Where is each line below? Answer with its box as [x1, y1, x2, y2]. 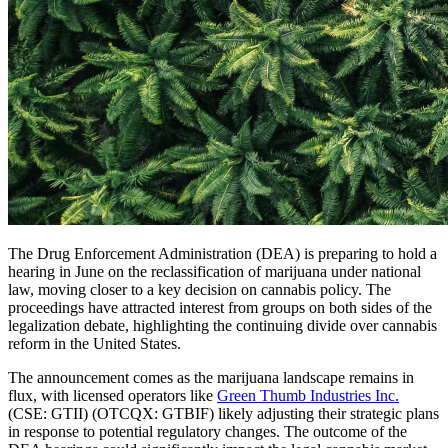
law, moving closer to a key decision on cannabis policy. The [8, 280, 391, 298]
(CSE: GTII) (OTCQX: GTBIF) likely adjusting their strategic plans [8, 404, 439, 422]
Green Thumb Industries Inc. [217, 386, 399, 404]
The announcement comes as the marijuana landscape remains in [8, 368, 414, 386]
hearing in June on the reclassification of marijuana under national [8, 262, 421, 280]
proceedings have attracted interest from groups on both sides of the [8, 298, 432, 316]
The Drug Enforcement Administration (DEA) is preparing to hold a [8, 244, 437, 262]
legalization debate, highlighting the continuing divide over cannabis [8, 316, 437, 334]
